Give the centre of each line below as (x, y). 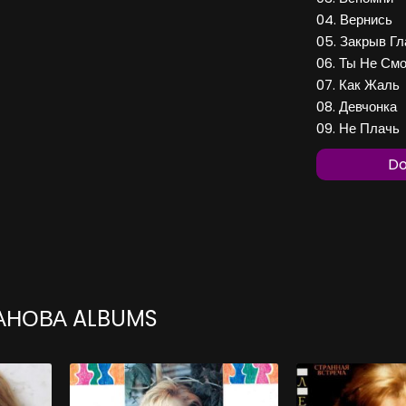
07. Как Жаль (358, 85)
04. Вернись (354, 20)
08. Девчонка (357, 107)
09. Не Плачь (358, 129)
